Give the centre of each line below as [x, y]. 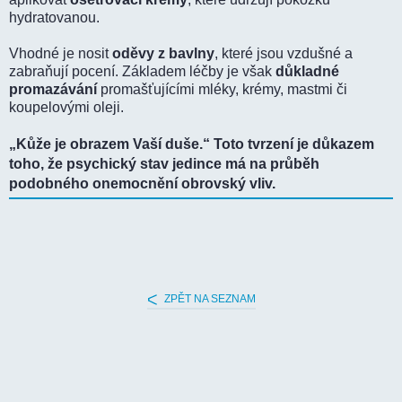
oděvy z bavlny [163, 54]
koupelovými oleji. [66, 108]
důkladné [307, 72]
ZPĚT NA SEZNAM [208, 299]
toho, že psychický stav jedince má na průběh [164, 164]
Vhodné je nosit [61, 54]
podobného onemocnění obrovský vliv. [142, 184]
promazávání [53, 90]
